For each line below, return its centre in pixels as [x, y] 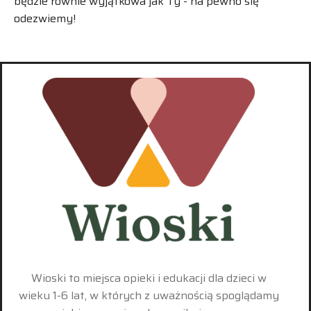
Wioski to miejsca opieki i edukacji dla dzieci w [149, 278]
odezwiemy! [45, 18]
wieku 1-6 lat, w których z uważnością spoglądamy [149, 295]
